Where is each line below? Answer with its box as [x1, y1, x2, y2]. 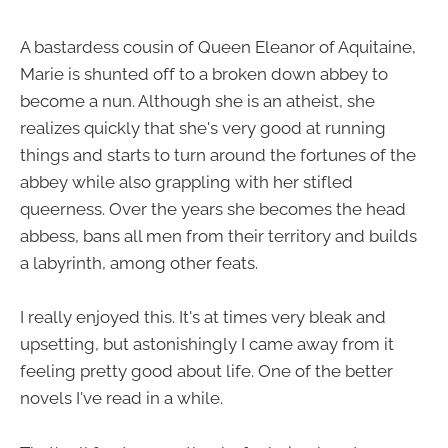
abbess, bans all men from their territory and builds [20, 226, 417, 247]
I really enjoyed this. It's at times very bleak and [20, 307, 386, 328]
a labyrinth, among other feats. [20, 253, 258, 274]
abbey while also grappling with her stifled [20, 172, 353, 193]
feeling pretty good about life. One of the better [20, 361, 393, 382]
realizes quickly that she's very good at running [20, 118, 386, 139]
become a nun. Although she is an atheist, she [20, 91, 375, 112]
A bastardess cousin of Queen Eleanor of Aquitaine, [20, 37, 416, 58]
